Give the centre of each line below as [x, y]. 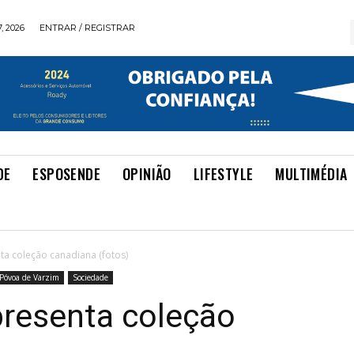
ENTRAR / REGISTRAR [88, 27]
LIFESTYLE [223, 174]
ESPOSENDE [67, 174]
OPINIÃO [147, 174]
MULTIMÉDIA [311, 174]
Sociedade [90, 278]
